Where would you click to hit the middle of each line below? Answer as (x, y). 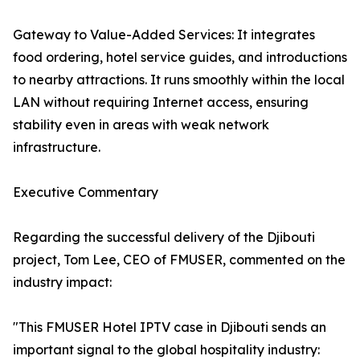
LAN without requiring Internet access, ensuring (161, 102)
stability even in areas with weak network (141, 125)
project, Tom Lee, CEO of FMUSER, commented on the (179, 260)
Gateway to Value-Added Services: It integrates (164, 35)
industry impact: (62, 282)
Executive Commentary (86, 192)
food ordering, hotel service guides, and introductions (180, 57)
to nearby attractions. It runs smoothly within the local (179, 80)
